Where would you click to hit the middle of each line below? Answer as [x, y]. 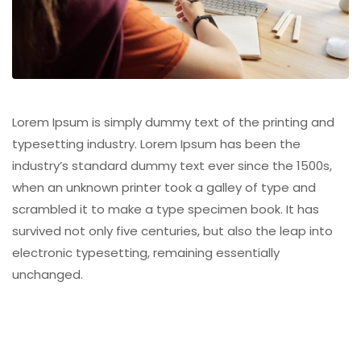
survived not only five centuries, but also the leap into [172, 231]
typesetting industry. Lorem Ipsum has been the [156, 144]
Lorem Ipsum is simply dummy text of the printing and [173, 122]
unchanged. [48, 275]
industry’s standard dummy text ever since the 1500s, [172, 166]
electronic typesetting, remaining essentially [146, 253]
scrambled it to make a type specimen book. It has [166, 210]
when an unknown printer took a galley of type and [164, 188]
